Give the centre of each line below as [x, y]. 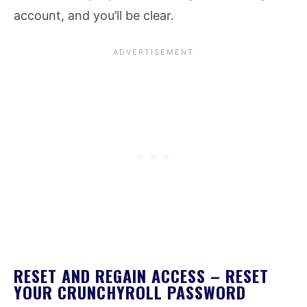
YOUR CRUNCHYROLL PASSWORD [130, 292]
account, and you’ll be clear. [94, 15]
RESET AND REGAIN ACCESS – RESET [141, 275]
